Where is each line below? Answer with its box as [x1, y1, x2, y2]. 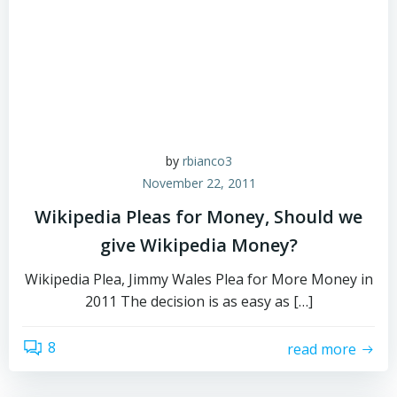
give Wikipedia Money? [99, 233, 298, 257]
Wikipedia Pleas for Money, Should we [35, 205, 362, 229]
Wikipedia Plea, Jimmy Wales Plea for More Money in [24, 269, 373, 289]
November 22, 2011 [141, 175, 256, 191]
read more [287, 339, 356, 359]
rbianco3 [182, 152, 232, 169]
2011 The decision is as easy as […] [84, 292, 313, 311]
